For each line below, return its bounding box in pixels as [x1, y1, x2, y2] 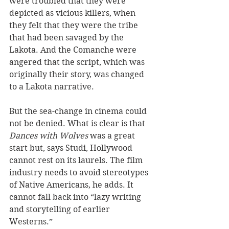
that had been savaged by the [9, 33, 126, 43]
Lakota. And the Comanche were [9, 45, 139, 55]
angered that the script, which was [9, 57, 147, 67]
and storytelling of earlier [9, 204, 112, 215]
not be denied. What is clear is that [9, 119, 147, 129]
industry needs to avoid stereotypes [9, 168, 150, 178]
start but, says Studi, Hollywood [9, 143, 134, 153]
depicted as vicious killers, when [9, 8, 138, 18]
